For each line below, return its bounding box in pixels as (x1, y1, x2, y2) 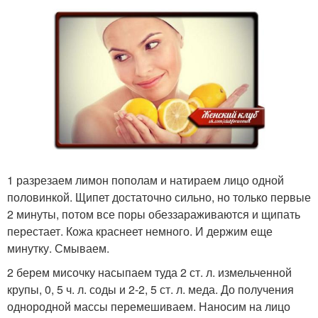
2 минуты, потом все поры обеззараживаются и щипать (7, 206, 300, 223)
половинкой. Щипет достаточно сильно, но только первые (7, 189, 311, 206)
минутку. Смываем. (7, 240, 109, 257)
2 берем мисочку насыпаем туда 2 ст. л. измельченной (7, 264, 292, 281)
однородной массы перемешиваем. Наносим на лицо (7, 298, 290, 315)
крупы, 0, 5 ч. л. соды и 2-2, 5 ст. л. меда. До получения (7, 281, 294, 298)
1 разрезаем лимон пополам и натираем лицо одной (7, 172, 284, 189)
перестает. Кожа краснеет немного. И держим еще (7, 223, 273, 240)
